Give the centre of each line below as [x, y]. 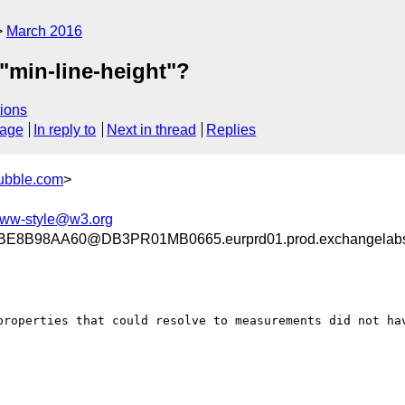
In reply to [65, 130]
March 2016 [44, 31]
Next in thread [151, 130]
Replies [231, 130]
